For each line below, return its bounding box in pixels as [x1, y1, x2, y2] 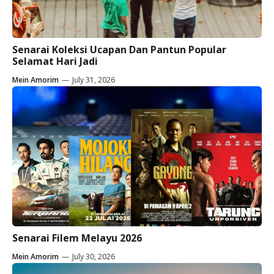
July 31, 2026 [72, 74, 115, 85]
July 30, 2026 [72, 251, 115, 262]
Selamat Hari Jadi [12, 54, 98, 68]
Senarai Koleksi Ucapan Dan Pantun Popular [12, 42, 226, 56]
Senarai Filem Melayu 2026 [12, 231, 142, 245]
